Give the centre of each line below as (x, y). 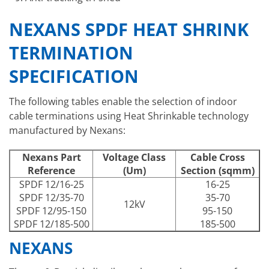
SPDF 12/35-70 (51, 197)
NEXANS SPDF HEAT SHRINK (129, 29)
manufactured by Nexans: (67, 131)
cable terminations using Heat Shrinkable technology (129, 116)
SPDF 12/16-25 (51, 184)
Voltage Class (134, 157)
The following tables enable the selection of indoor (123, 102)
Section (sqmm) (217, 170)
